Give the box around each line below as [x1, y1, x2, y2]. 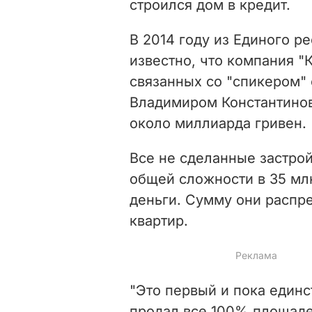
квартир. [130, 212, 188, 229]
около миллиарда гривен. [130, 114, 306, 132]
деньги [130, 191, 177, 208]
